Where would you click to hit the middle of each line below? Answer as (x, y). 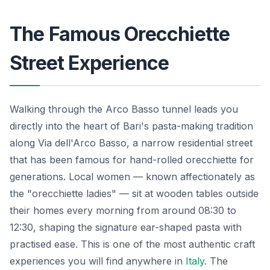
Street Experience (89, 63)
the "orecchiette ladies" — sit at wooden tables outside (134, 193)
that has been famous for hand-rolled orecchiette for (132, 159)
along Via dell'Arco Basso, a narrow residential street (131, 143)
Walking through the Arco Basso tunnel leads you (124, 109)
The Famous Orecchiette (120, 34)
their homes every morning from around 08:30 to (123, 210)
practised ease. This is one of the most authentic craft (132, 244)
